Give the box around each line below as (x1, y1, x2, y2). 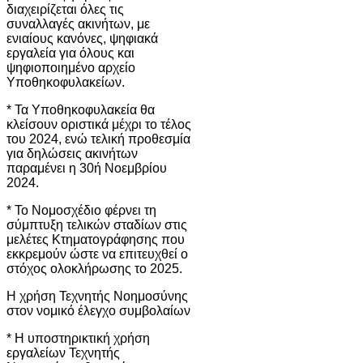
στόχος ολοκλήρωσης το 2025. (6, 261, 182, 275)
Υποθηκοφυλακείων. (6, 75, 125, 89)
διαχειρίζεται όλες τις (6, 2, 124, 16)
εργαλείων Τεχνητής (6, 345, 120, 360)
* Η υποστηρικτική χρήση (6, 331, 150, 345)
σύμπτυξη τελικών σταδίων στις (6, 217, 187, 232)
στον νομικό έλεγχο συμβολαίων (6, 303, 190, 318)
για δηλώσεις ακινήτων (6, 146, 138, 160)
